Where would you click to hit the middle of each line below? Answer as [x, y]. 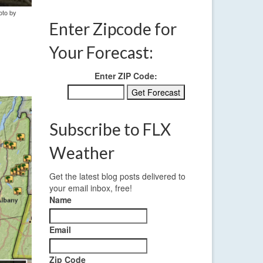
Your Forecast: [101, 53]
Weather [82, 153]
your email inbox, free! [90, 188]
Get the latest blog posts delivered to [117, 176]
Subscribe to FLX [110, 129]
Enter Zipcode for [113, 29]
